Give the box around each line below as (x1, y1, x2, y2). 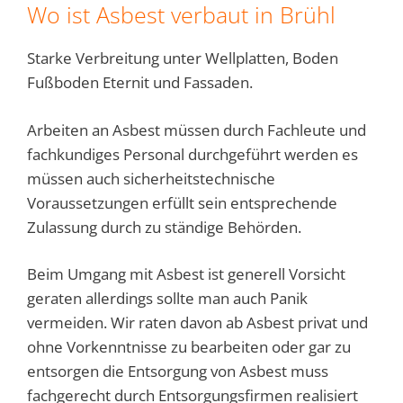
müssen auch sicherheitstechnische (27, 167, 275, 189)
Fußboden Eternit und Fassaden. (27, 72, 253, 94)
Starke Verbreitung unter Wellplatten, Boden (27, 48, 338, 69)
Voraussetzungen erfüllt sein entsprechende (27, 192, 337, 213)
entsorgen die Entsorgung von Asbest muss (27, 361, 328, 382)
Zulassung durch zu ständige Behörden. (27, 216, 301, 237)
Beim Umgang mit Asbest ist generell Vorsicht (27, 264, 345, 285)
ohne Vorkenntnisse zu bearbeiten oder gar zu (27, 336, 351, 358)
